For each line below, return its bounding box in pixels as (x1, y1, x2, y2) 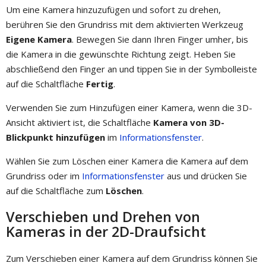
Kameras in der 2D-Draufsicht (6, 222, 206, 242)
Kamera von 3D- (153, 116, 224, 128)
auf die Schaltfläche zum (6, 184, 106, 197)
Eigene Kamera (6, 33, 72, 45)
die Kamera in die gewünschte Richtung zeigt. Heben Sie (6, 47, 236, 60)
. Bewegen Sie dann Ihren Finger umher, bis (72, 33, 248, 45)
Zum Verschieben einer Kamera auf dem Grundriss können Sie (6, 252, 258, 264)
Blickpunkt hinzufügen (6, 131, 105, 143)
